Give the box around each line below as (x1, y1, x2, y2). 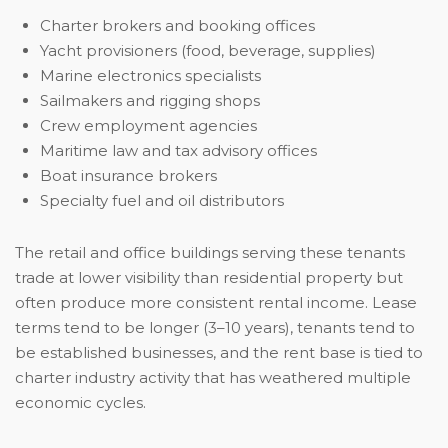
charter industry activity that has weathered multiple (15, 368, 411, 388)
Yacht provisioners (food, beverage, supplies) (40, 41, 376, 61)
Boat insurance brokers (40, 166, 217, 186)
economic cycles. (15, 393, 146, 413)
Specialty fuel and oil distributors (40, 191, 284, 211)
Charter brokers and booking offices (40, 16, 315, 36)
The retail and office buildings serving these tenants (15, 243, 405, 263)
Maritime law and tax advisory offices (40, 141, 317, 161)
